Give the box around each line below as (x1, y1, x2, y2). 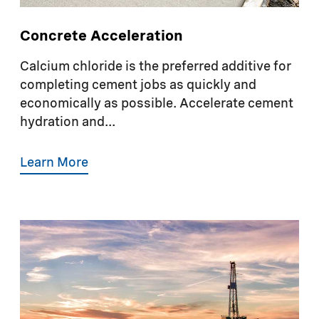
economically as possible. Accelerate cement (20, 97, 293, 110)
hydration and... (20, 115, 115, 129)
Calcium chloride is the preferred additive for (20, 60, 291, 73)
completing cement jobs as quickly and (20, 78, 256, 92)
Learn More (20, 156, 88, 169)
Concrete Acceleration (20, 29, 183, 44)
